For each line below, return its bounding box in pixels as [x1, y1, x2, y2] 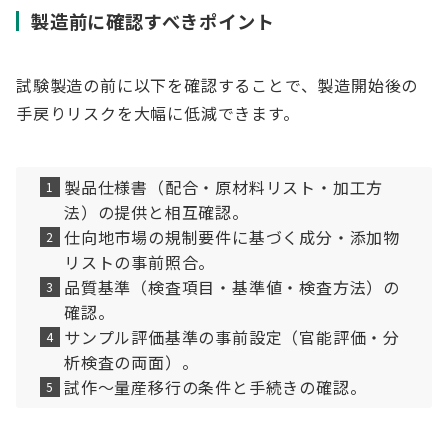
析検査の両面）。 [64, 350, 199, 374]
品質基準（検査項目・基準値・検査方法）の [64, 275, 400, 299]
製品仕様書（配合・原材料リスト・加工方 [64, 175, 384, 199]
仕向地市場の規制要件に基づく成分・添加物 [64, 225, 400, 249]
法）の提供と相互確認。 [64, 200, 249, 224]
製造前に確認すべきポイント [31, 8, 275, 34]
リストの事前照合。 [64, 250, 216, 274]
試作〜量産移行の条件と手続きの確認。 [64, 375, 367, 399]
